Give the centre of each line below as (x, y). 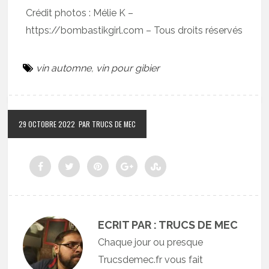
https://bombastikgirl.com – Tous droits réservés (134, 30)
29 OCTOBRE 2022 (47, 124)
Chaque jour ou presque (151, 242)
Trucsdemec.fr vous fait (151, 259)
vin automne (64, 68)
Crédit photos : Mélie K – (80, 13)
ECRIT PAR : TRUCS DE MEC (168, 225)
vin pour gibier (128, 68)
